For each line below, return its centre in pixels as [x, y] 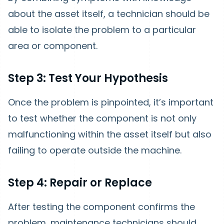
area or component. [53, 46]
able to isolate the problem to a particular [102, 30]
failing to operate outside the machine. [95, 150]
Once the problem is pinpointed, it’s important [111, 102]
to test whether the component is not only [102, 118]
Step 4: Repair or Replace [80, 183]
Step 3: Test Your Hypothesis [88, 78]
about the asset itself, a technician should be [109, 14]
